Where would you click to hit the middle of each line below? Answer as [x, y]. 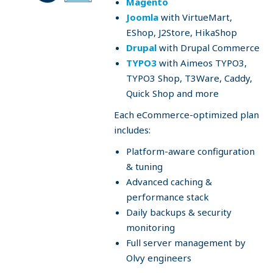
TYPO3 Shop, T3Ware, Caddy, [189, 78]
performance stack [168, 197]
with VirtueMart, [195, 17]
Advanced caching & [169, 182]
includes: [132, 130]
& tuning [144, 166]
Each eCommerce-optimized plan [186, 115]
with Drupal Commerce [208, 48]
